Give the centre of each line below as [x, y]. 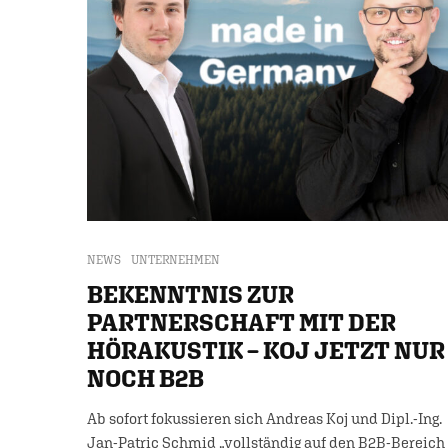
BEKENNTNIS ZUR [190, 294]
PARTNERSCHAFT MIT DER [241, 322]
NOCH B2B [145, 378]
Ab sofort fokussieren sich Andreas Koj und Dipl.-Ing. [264, 418]
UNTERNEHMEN [175, 260]
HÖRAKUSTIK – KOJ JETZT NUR [266, 350]
